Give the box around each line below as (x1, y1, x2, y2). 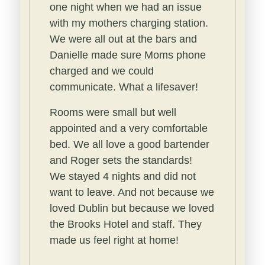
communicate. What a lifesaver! (49, 81, 198, 93)
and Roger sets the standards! (49, 154, 192, 166)
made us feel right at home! (49, 234, 179, 246)
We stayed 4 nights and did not (49, 170, 196, 182)
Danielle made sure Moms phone (49, 49, 206, 61)
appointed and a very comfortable (49, 122, 208, 134)
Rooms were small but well (49, 106, 176, 118)
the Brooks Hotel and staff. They (49, 218, 202, 230)
